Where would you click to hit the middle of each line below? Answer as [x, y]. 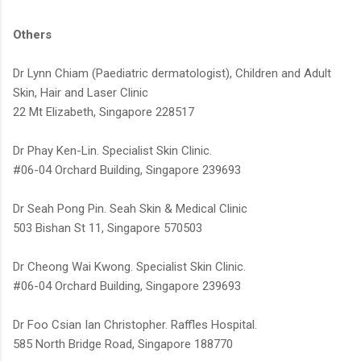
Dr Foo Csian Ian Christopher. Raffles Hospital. [135, 325]
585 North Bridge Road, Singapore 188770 [123, 344]
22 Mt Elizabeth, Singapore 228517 [104, 112]
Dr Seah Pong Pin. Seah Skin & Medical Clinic [130, 209]
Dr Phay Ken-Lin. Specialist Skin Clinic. [112, 151]
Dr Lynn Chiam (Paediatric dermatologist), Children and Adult [172, 74]
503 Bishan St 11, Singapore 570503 [108, 228]
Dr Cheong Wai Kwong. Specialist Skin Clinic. [129, 267]
